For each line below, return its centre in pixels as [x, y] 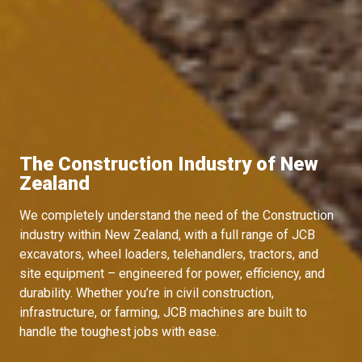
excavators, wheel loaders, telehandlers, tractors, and [169, 255]
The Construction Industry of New [169, 164]
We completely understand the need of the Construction [177, 216]
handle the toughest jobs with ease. [119, 332]
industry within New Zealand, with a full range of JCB [167, 235]
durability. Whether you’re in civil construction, [147, 293]
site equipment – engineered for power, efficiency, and [172, 274]
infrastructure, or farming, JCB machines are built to [163, 313]
